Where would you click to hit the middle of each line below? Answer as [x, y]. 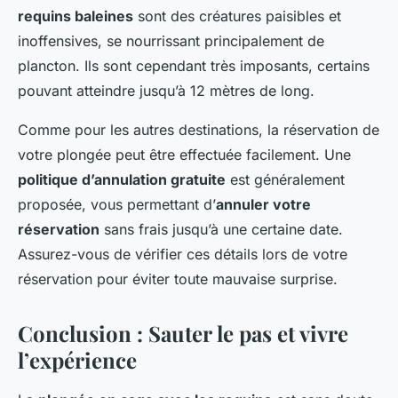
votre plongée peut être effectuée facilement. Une [184, 155]
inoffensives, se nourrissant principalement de [171, 41]
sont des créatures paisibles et [237, 16]
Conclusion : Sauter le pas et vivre [183, 334]
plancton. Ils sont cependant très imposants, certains [194, 66]
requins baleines [76, 16]
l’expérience [77, 360]
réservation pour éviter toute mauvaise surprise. [178, 279]
